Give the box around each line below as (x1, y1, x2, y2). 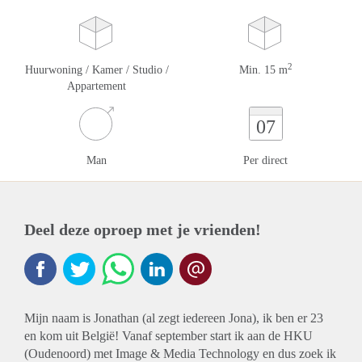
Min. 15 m (238, 64, 288, 76)
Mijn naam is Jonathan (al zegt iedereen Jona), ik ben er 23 (24, 311, 323, 325)
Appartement (67, 80, 126, 92)
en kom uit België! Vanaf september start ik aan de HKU (24, 329, 313, 343)
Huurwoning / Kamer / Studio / (24, 64, 169, 76)
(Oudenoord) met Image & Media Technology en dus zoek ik (24, 347, 336, 360)
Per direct (243, 154, 288, 166)
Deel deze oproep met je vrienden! (24, 221, 261, 238)
